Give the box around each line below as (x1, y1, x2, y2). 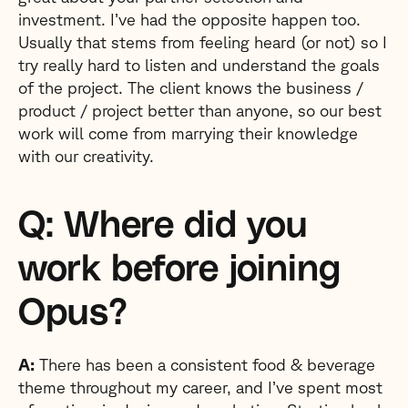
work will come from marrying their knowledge (18, 124, 358, 142)
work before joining (18, 251, 341, 288)
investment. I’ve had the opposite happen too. (18, 10, 361, 28)
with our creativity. (18, 147, 154, 165)
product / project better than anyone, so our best (18, 101, 382, 119)
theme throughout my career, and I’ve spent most (18, 378, 382, 396)
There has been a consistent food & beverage (35, 355, 375, 373)
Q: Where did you (18, 208, 308, 244)
